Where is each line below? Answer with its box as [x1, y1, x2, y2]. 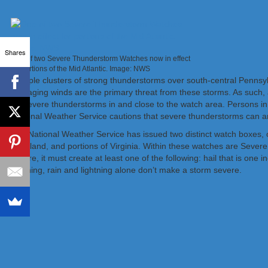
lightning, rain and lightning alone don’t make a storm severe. [11, 165, 242, 175]
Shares [4, 47, 26, 57]
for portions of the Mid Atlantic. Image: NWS [11, 65, 150, 73]
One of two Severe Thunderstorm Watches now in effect [11, 54, 190, 63]
